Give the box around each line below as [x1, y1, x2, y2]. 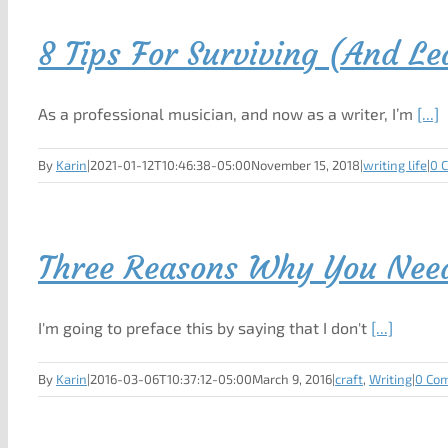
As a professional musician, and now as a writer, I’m [38, 104, 417, 123]
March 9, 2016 [252, 371, 332, 387]
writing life [363, 157, 427, 173]
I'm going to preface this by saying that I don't [38, 318, 371, 337]
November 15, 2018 [251, 157, 360, 173]
